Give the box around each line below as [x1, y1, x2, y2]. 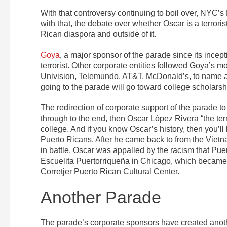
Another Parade [41, 187, 161, 207]
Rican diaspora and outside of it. [41, 29, 156, 39]
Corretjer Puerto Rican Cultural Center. [41, 167, 179, 176]
